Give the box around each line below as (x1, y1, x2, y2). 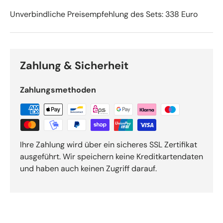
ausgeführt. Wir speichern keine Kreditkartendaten (20, 151, 203, 162)
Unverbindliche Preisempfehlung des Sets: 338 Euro (10, 8, 198, 19)
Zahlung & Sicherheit (20, 58, 128, 73)
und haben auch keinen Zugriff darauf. (20, 163, 157, 174)
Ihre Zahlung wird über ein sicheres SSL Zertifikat (20, 139, 197, 150)
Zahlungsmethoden (20, 84, 96, 95)
